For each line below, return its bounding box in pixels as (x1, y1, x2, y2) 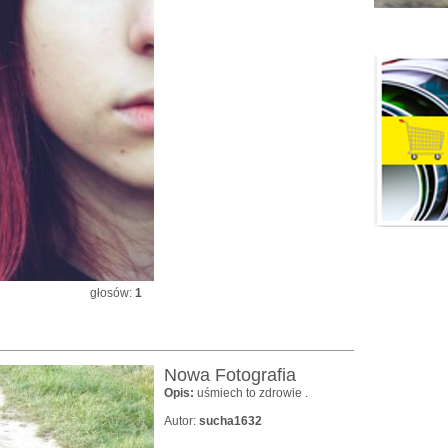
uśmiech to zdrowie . (197, 386, 308, 400)
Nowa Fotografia (164, 365, 296, 385)
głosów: (90, 286, 135, 300)
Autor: (164, 414, 199, 428)
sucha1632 (199, 414, 262, 428)
